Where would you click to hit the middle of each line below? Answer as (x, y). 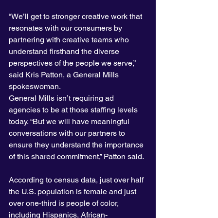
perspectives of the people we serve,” (73, 63)
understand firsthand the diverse (65, 52)
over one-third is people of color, (65, 203)
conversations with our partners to (68, 133)
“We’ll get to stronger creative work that (76, 17)
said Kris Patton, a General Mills (65, 75)
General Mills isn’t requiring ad (62, 98)
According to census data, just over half (77, 180)
